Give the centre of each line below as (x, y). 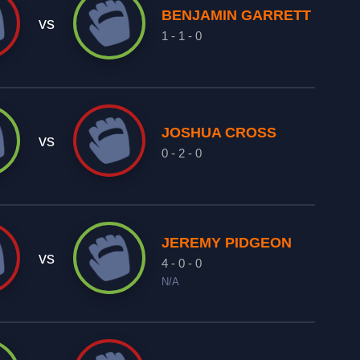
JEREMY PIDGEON (227, 243)
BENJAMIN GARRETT (237, 15)
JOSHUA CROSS (219, 133)
